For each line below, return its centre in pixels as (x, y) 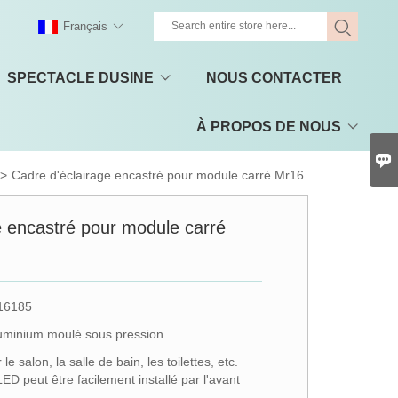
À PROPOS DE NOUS (268, 127)
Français (85, 26)
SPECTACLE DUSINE (80, 78)
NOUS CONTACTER (274, 78)
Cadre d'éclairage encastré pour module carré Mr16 (158, 175)
